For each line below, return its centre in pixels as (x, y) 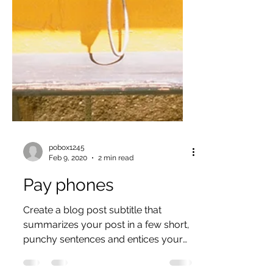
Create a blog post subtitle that (92, 232)
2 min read (116, 179)
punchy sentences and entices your (103, 261)
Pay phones (69, 207)
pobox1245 (67, 169)
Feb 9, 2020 (68, 179)
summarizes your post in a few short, (106, 246)
